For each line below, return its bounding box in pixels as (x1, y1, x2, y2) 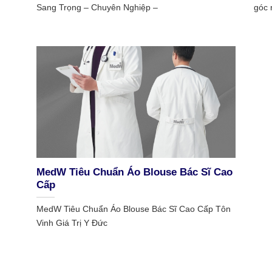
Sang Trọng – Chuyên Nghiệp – (36, 2, 158, 13)
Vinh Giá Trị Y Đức (36, 217, 107, 228)
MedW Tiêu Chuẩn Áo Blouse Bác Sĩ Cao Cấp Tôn (36, 203, 231, 214)
